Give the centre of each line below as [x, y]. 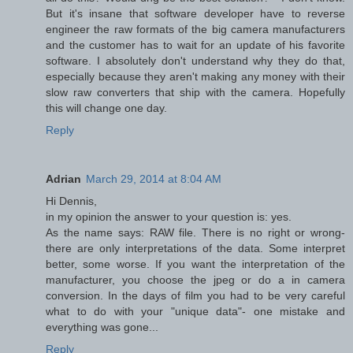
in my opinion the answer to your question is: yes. [169, 217]
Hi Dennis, [71, 201]
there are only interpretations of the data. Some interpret [195, 249]
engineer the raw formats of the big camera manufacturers [195, 30]
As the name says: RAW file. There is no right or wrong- [195, 233]
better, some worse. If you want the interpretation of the [195, 264]
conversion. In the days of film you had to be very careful [195, 296]
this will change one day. [106, 108]
